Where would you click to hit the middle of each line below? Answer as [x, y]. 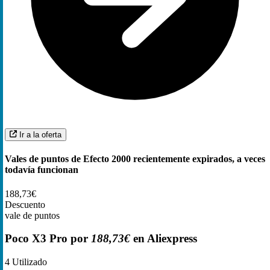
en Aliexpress [164, 239]
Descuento [25, 204]
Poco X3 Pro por [48, 239]
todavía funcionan [42, 170]
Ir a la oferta [40, 135]
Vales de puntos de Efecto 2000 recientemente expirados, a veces [135, 159]
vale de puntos [32, 215]
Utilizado [28, 262]
